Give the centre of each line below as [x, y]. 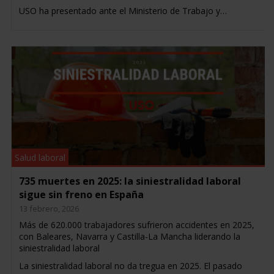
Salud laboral [40, 158]
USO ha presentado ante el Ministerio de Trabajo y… [123, 11]
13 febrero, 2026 [49, 209]
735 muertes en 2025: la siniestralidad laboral [130, 181]
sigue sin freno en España [81, 195]
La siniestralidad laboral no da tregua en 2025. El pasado [130, 266]
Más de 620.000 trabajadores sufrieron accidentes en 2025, [136, 225]
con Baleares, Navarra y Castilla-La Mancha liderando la [129, 237]
